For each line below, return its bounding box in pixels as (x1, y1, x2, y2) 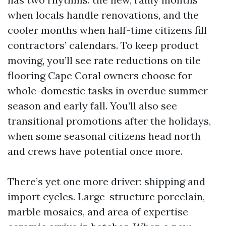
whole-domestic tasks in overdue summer (8, 84, 208, 97)
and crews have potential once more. (8, 145, 183, 157)
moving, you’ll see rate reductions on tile (8, 54, 201, 67)
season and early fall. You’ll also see (8, 99, 177, 112)
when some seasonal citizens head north (8, 130, 201, 142)
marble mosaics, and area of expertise (8, 205, 188, 218)
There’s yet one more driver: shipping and (8, 175, 205, 188)
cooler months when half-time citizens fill (8, 24, 207, 36)
